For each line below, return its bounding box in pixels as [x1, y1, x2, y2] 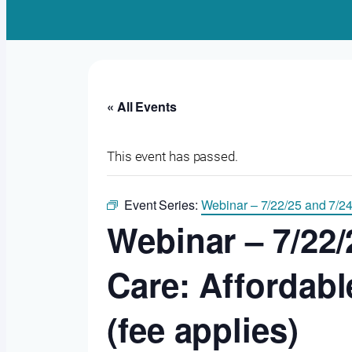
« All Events [107, 97, 177, 116]
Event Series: [123, 196, 201, 214]
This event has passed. [107, 148, 238, 165]
